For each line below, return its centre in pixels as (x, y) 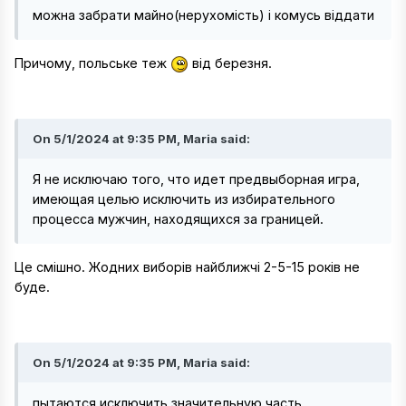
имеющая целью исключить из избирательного (184, 199)
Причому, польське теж (92, 63)
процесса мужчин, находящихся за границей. (178, 219)
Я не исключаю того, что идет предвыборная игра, (196, 179)
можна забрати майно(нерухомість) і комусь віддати (203, 15)
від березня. (232, 63)
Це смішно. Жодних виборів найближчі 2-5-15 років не (187, 266)
